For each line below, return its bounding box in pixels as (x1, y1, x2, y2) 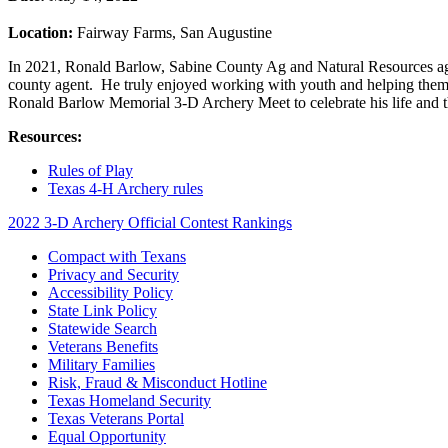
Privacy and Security (48, 266, 179, 283)
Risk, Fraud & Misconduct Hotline (48, 374, 267, 391)
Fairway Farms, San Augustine (73, 24, 272, 41)
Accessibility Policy (48, 284, 173, 301)
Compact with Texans (48, 248, 186, 265)
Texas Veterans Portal (48, 410, 184, 427)
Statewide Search (48, 320, 157, 337)
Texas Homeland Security (48, 392, 211, 409)
